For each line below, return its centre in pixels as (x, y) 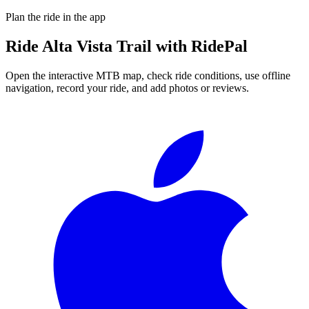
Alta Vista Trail (97, 46)
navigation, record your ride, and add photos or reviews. (127, 88)
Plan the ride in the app (56, 17)
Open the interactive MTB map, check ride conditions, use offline (148, 75)
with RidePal (200, 46)
